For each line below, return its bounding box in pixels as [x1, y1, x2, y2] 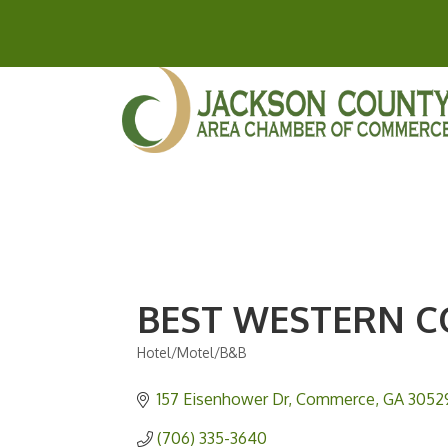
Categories [136, 358, 236, 383]
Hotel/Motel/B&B [137, 344, 246, 362]
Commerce [296, 389, 375, 410]
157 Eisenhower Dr [157, 389, 288, 410]
